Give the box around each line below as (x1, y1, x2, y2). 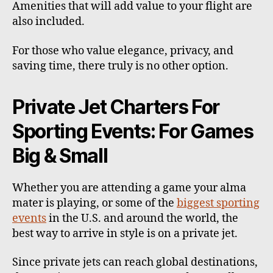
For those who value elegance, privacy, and (12, 43, 233, 58)
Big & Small (12, 143, 108, 168)
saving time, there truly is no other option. (12, 58, 229, 73)
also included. (12, 15, 85, 29)
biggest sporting (177, 196, 260, 210)
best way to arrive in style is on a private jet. (12, 226, 240, 241)
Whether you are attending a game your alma (12, 180, 246, 195)
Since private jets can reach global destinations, (12, 255, 258, 270)
